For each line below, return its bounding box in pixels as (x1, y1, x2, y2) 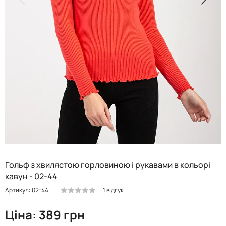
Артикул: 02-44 (5, 186, 48, 195)
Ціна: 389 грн (5, 206, 85, 223)
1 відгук (103, 185, 124, 194)
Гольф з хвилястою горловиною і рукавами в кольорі (5, 159, 210, 171)
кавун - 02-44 (5, 170, 58, 182)
